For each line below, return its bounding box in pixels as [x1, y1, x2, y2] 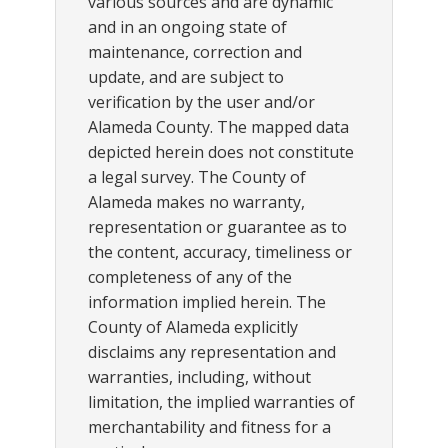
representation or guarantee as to [88, 216, 347, 238]
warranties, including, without [88, 366, 311, 388]
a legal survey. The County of [88, 166, 306, 188]
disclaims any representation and [88, 341, 336, 363]
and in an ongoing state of [88, 16, 287, 38]
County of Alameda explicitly [88, 316, 298, 338]
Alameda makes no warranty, [88, 191, 305, 213]
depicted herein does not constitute [88, 141, 354, 163]
